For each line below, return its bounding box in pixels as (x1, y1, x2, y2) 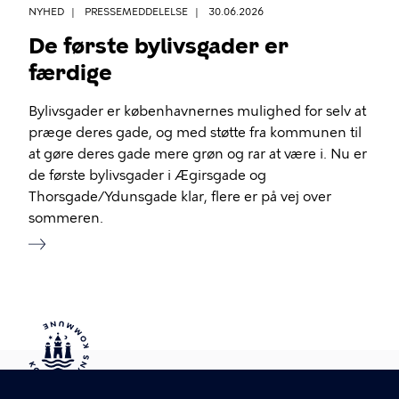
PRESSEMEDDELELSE (85, 6, 188, 19)
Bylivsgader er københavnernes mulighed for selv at (28, 103, 366, 120)
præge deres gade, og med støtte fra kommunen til (28, 125, 362, 142)
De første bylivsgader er (28, 33, 289, 60)
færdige (28, 60, 112, 86)
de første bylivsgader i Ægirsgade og (28, 167, 266, 184)
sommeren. (28, 210, 103, 227)
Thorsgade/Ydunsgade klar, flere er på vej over (28, 189, 331, 206)
